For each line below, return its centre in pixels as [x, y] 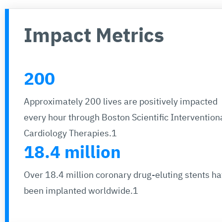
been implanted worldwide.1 [81, 190]
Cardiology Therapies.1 [70, 133]
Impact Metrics [94, 34]
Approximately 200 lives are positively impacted [121, 101]
